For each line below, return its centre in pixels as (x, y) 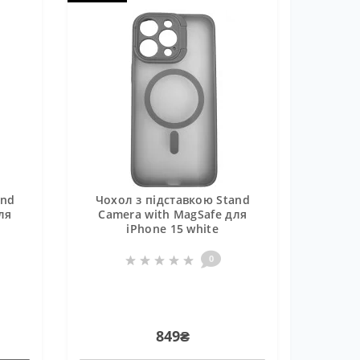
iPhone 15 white (172, 229)
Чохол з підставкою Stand (172, 200)
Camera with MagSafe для (173, 214)
